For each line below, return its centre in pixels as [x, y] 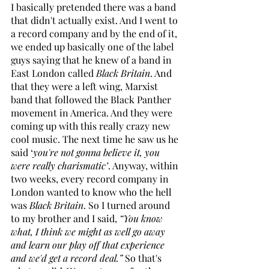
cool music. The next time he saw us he [96, 139]
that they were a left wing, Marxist [86, 86]
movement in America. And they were [93, 112]
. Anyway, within [144, 165]
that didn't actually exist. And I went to [95, 20]
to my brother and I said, [65, 218]
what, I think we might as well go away [89, 231]
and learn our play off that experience [89, 244]
